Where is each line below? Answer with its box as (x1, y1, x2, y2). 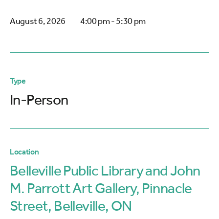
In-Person (10, 91, 68, 109)
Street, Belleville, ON (10, 197, 132, 215)
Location (10, 147, 39, 156)
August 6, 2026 (10, 16, 66, 26)
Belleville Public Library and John (10, 162, 200, 179)
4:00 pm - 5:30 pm (80, 16, 146, 26)
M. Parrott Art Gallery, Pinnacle (10, 179, 192, 197)
